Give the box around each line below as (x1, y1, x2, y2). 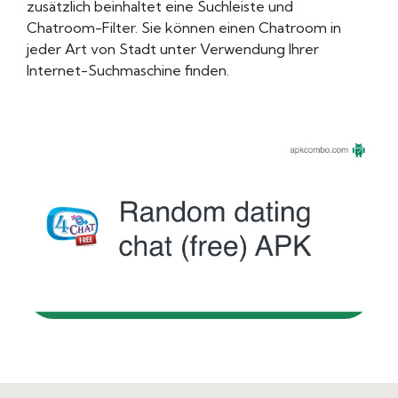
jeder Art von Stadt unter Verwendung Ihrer (27, 40, 319, 58)
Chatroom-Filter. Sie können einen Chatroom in (27, 19, 341, 36)
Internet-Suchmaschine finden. (27, 61, 229, 79)
